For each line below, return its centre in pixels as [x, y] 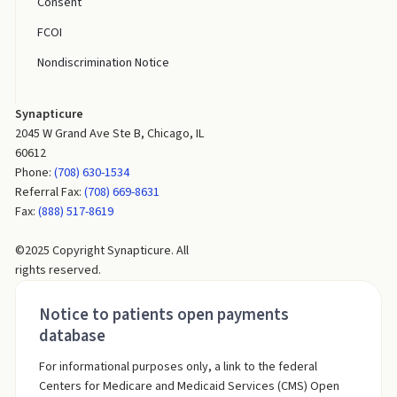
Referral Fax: [49, 192]
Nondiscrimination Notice [103, 63]
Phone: [34, 173]
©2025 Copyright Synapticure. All [101, 251]
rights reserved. [58, 270]
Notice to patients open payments [163, 315]
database [72, 336]
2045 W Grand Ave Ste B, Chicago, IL [109, 134]
